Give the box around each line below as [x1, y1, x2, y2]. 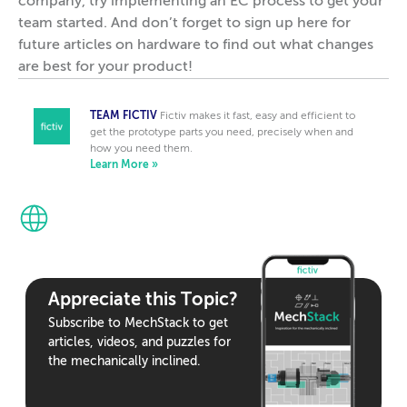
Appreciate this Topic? [48, 291, 238, 310]
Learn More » [90, 159, 159, 171]
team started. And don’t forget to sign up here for [18, 15, 351, 31]
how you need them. [90, 143, 194, 154]
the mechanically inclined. [48, 354, 201, 368]
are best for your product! [18, 59, 193, 74]
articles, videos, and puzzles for [48, 335, 231, 349]
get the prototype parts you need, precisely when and [90, 126, 354, 138]
